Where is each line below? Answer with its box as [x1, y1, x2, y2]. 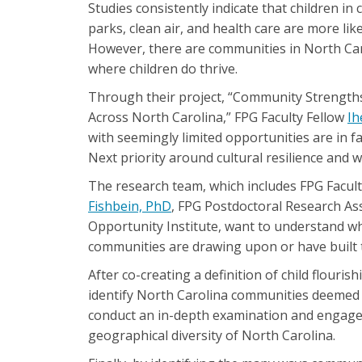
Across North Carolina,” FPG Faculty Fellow [88, 108, 347, 126]
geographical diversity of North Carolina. [88, 326, 335, 344]
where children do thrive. [88, 60, 238, 78]
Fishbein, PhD [88, 197, 171, 215]
